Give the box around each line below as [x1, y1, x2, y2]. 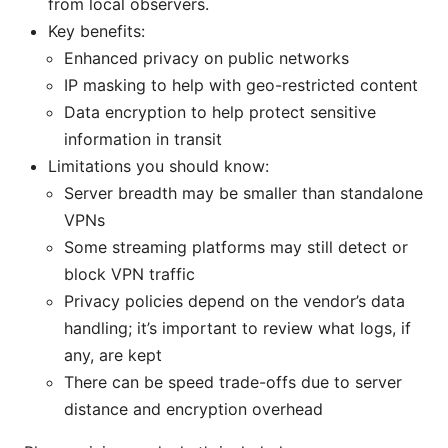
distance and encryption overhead [64, 399, 323, 420]
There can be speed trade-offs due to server [64, 372, 402, 393]
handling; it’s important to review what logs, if [64, 318, 411, 339]
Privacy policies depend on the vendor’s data [64, 291, 405, 312]
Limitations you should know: [48, 156, 269, 177]
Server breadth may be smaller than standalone [64, 183, 423, 204]
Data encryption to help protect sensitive [64, 102, 376, 123]
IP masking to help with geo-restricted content [64, 75, 418, 96]
